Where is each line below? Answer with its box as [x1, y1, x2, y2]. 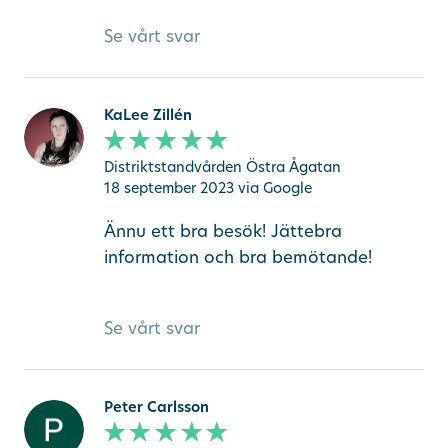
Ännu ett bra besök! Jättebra [103, 219, 342, 243]
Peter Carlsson [103, 396, 209, 416]
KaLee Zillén [103, 105, 192, 125]
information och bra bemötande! [103, 245, 372, 269]
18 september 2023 [103, 178, 234, 198]
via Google [237, 178, 312, 198]
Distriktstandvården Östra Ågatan [103, 156, 341, 176]
